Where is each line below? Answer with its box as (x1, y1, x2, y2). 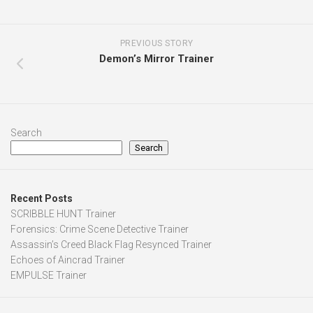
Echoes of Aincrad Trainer (10, 254, 125, 266)
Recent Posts (10, 193, 73, 205)
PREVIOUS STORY (119, 38, 194, 49)
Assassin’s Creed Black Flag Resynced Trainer (10, 239, 212, 251)
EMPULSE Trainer (10, 270, 87, 282)
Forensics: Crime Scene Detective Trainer (10, 224, 189, 235)
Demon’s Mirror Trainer (99, 52, 214, 66)
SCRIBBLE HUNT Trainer (10, 208, 116, 220)
